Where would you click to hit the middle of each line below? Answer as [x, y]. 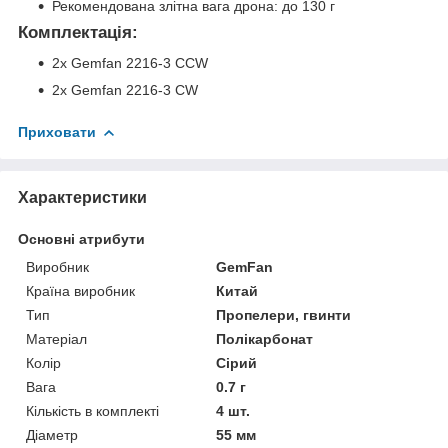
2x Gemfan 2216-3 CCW [132, 62]
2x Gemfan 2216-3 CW [125, 89]
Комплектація [75, 32]
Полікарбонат [265, 338]
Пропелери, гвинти [284, 314]
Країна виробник [80, 290]
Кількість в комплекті [92, 410]
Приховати [57, 131]
